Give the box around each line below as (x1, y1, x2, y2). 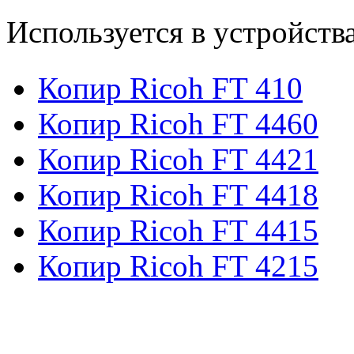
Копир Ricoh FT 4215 (38, 248, 318, 283)
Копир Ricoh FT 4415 (38, 213, 318, 247)
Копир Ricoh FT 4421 (38, 141, 318, 176)
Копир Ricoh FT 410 (38, 70, 303, 105)
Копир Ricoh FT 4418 (38, 177, 318, 212)
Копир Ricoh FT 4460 (38, 106, 318, 141)
